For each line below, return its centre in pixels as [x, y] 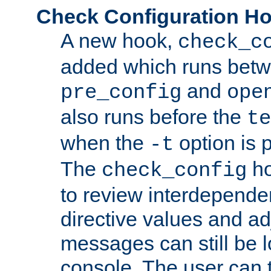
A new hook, [119, 40]
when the [105, 142]
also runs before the [154, 116]
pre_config [121, 92]
